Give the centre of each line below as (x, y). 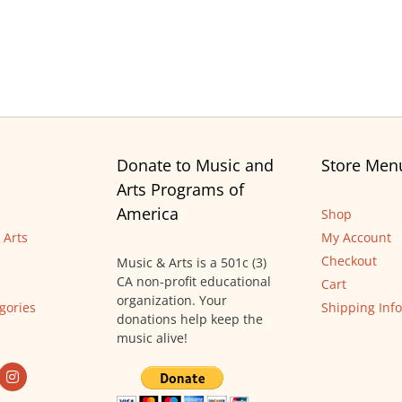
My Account (356, 238)
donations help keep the (190, 319)
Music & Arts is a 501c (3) (192, 263)
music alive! (152, 338)
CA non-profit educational (194, 282)
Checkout (349, 261)
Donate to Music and (195, 166)
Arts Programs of (180, 190)
